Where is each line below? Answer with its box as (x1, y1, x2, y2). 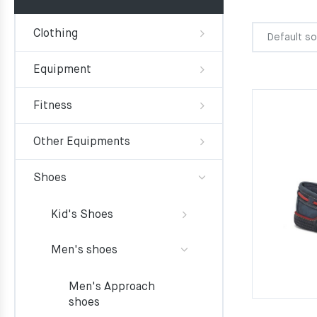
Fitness (33, 100, 72, 112)
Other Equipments (33, 137, 130, 148)
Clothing (33, 28, 78, 40)
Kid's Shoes (51, 209, 113, 221)
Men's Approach (69, 282, 155, 293)
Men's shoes (51, 245, 117, 256)
